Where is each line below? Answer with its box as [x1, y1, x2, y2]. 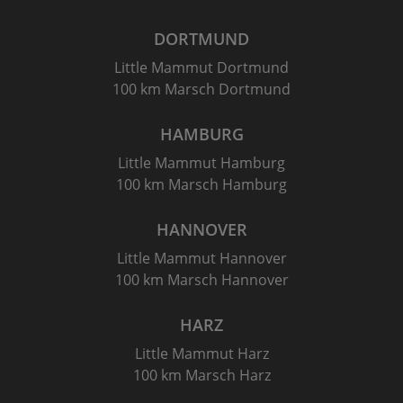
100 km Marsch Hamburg [116, 175, 287, 194]
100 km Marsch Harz [132, 365, 271, 385]
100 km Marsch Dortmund [112, 79, 291, 99]
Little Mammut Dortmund [114, 58, 289, 77]
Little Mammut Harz [134, 344, 269, 363]
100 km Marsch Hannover [114, 270, 289, 290]
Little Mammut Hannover [116, 248, 287, 268]
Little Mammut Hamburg [118, 153, 285, 173]
